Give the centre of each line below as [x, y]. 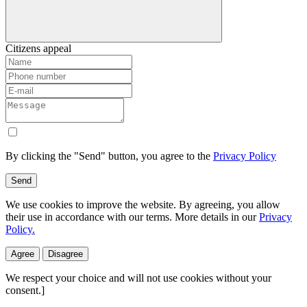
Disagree [65, 254]
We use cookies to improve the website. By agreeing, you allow [143, 204]
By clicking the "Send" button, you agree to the [109, 156]
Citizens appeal [38, 48]
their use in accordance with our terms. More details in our [132, 217]
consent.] [25, 290]
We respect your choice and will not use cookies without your [138, 278]
